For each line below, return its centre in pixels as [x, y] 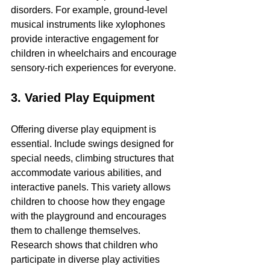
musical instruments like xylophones [89, 24]
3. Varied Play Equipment [83, 98]
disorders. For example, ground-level [90, 10]
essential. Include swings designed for [93, 144]
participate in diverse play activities [86, 259]
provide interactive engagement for [86, 39]
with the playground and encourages [90, 216]
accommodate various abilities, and [87, 173]
